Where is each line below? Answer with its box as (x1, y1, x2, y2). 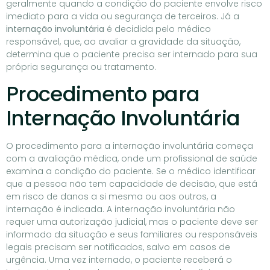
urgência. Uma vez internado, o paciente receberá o (6, 254, 232, 266)
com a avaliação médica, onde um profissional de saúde (6, 152, 257, 165)
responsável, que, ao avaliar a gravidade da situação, (6, 35, 240, 48)
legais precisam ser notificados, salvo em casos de (6, 241, 230, 254)
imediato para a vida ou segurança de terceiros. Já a (6, 10, 239, 22)
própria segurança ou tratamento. (6, 60, 156, 73)
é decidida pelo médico (104, 22, 211, 35)
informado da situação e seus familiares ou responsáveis (6, 228, 257, 241)
